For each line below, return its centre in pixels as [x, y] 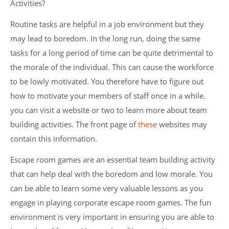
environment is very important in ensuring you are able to [112, 217]
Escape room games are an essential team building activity [113, 159]
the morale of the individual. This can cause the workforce [112, 67]
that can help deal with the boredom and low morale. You [111, 174]
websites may [182, 124]
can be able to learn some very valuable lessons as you [107, 188]
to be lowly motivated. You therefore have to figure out [107, 81]
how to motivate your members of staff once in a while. [108, 96]
